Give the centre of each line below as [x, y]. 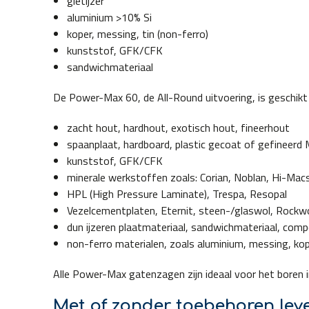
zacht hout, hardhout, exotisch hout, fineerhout [179, 128]
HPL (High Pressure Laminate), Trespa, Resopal [177, 194]
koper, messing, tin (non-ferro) [138, 34]
